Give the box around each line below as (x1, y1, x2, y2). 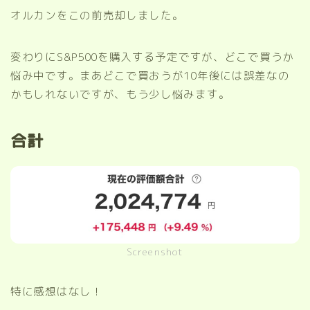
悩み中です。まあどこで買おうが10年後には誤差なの (10, 68, 290, 84)
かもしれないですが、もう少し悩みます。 (10, 86, 230, 102)
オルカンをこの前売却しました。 (10, 8, 184, 24)
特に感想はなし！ (10, 284, 103, 300)
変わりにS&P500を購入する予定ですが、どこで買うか (10, 49, 294, 65)
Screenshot (126, 245, 184, 259)
